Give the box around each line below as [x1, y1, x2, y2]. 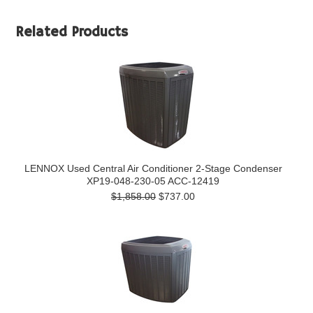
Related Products [15, 24, 129, 41]
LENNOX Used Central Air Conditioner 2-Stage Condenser [24, 163, 282, 174]
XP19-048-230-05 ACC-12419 [87, 175, 219, 187]
